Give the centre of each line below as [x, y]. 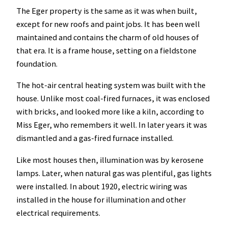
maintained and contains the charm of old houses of [108, 37]
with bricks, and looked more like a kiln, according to [110, 112]
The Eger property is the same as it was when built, [107, 11]
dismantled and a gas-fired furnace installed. [95, 138]
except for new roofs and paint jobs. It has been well [108, 24]
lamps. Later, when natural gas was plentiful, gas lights [114, 173]
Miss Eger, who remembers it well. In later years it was [112, 125]
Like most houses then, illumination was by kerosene [110, 160]
